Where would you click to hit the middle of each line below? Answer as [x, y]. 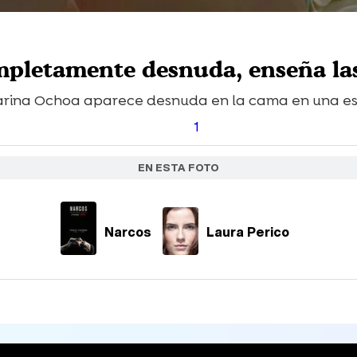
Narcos [127, 231]
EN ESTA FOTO [178, 168]
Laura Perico [247, 231]
